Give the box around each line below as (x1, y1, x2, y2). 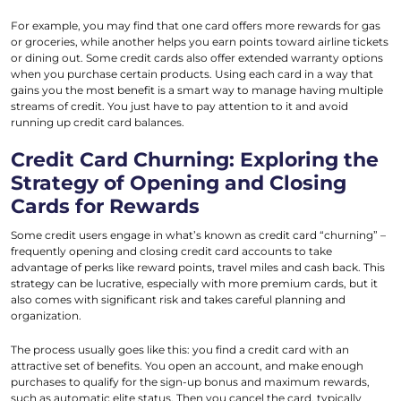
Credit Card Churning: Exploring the (11, 148, 379, 173)
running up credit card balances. (11, 115, 184, 130)
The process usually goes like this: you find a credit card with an (11, 343, 349, 357)
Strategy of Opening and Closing (11, 171, 346, 196)
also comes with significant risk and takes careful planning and (11, 293, 346, 307)
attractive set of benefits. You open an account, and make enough (11, 359, 363, 373)
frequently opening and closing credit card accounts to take (11, 244, 332, 259)
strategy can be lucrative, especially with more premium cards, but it (11, 277, 378, 291)
